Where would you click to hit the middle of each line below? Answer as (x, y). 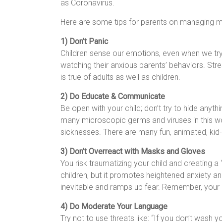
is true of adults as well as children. (120, 77)
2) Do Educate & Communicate (113, 96)
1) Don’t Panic (84, 41)
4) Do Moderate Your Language (114, 206)
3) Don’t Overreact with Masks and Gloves (133, 151)
